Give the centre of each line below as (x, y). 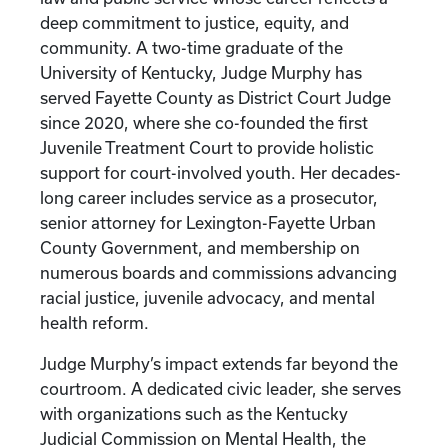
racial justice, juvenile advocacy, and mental (207, 297)
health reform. (94, 322)
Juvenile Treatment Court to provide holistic (207, 147)
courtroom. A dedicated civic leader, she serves (220, 388)
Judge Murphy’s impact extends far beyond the (219, 363)
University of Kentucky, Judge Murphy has (201, 72)
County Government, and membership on (200, 247)
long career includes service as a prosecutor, (209, 197)
